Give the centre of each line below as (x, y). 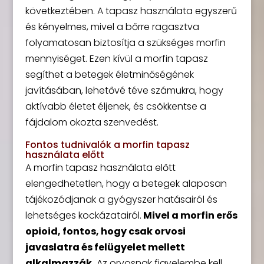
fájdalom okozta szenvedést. (92, 122)
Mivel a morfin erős (189, 215)
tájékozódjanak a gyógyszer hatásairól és (121, 199)
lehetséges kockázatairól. (83, 215)
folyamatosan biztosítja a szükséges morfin (125, 43)
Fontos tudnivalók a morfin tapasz (107, 145)
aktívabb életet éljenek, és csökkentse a (115, 106)
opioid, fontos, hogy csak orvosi (105, 231)
